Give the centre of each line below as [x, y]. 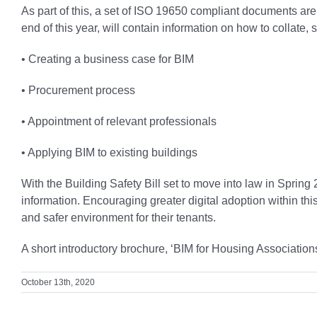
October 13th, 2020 [58, 282]
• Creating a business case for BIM [108, 59]
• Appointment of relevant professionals [119, 121]
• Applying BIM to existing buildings [109, 152]
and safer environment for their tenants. [119, 217]
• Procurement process [78, 90]
